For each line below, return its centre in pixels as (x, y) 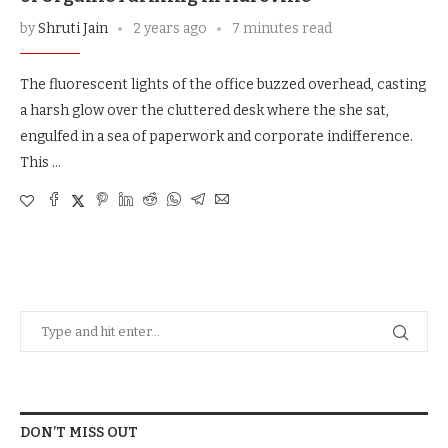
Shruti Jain (73, 29)
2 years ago (170, 29)
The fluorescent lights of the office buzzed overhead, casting (223, 85)
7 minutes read (282, 29)
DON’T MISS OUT (79, 433)
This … (40, 163)
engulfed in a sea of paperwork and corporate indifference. (216, 137)
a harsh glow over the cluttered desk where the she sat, (204, 111)
